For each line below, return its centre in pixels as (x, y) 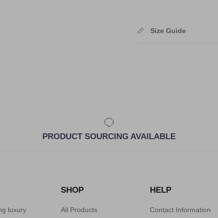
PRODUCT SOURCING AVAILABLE (109, 136)
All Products (79, 209)
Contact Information (180, 209)
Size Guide (168, 31)
